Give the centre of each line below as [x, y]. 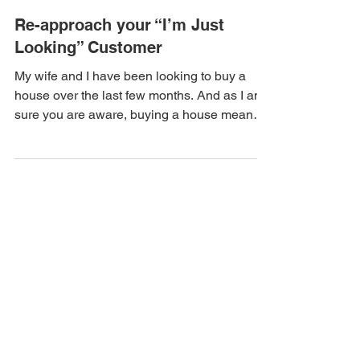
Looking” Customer [88, 47]
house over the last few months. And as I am [139, 95]
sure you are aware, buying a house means [137, 115]
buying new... [52, 134]
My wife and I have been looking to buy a [130, 76]
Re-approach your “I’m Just [119, 25]
